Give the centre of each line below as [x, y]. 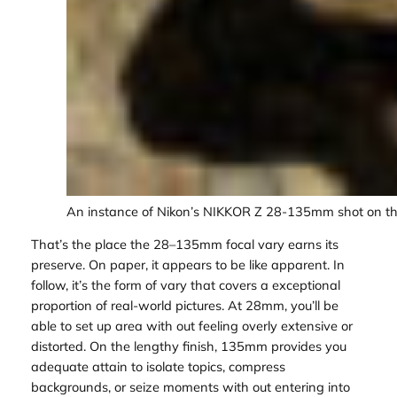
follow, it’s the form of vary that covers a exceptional [185, 285]
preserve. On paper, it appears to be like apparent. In [187, 265]
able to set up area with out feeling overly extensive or [191, 326]
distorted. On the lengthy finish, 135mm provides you [188, 346]
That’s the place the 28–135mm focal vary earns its [184, 245]
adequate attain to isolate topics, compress [158, 367]
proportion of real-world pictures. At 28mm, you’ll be [184, 306]
